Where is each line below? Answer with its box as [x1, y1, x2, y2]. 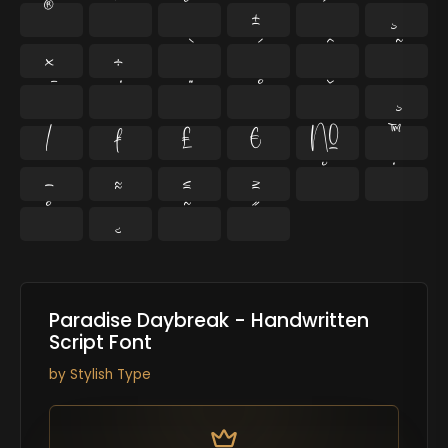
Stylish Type [69, 364, 151, 384]
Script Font [48, 329, 152, 357]
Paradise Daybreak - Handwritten [48, 307, 369, 335]
